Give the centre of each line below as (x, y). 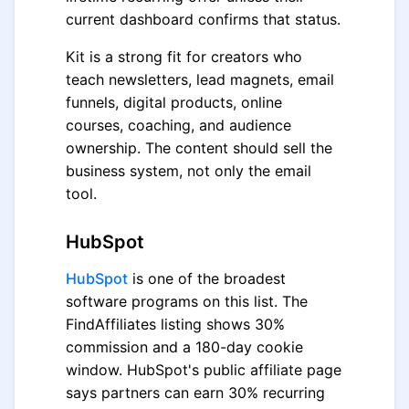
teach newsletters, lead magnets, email (200, 79)
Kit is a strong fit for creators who (184, 57)
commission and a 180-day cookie (184, 347)
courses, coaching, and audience (178, 125)
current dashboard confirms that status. (203, 19)
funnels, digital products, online (174, 102)
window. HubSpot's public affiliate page (204, 370)
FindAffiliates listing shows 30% (175, 324)
